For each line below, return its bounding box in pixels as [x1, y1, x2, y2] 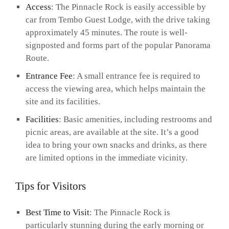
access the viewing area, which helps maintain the [25, 84, 205, 94]
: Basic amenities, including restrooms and [58, 114, 212, 125]
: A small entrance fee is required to [72, 71, 200, 81]
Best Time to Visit [25, 207, 89, 217]
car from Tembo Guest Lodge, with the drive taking [25, 15, 210, 25]
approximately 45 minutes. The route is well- [25, 28, 188, 38]
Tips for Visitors [15, 180, 86, 193]
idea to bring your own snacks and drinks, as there [25, 140, 207, 150]
